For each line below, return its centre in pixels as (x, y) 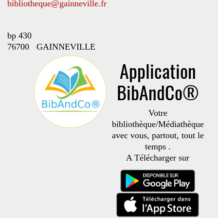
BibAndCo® (158, 92)
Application (158, 71)
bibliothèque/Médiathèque (158, 124)
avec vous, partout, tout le (158, 135)
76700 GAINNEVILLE (51, 47)
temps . (158, 146)
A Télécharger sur (158, 158)
